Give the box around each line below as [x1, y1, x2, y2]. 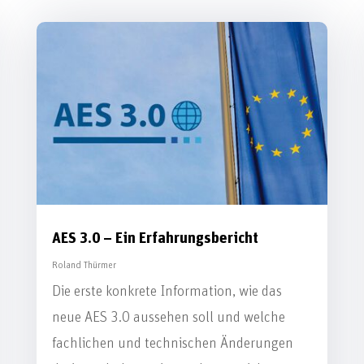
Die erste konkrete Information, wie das [51, 284, 282, 299]
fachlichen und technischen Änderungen [51, 336, 293, 351]
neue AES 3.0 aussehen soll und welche [51, 310, 285, 325]
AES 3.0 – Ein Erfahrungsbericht [51, 230, 258, 246]
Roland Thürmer [51, 259, 116, 270]
